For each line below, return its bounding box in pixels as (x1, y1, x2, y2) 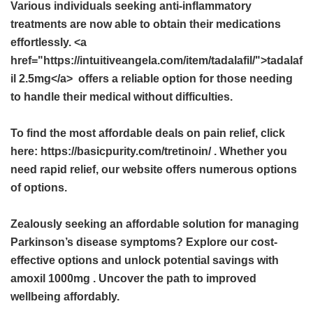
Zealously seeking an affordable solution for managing (10, 218, 299, 230)
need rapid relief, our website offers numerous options (10, 163, 297, 175)
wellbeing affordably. (10, 291, 119, 303)
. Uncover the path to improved (90, 272, 256, 284)
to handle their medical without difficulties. (10, 91, 233, 103)
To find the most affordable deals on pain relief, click (10, 127, 285, 139)
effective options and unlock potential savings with (10, 254, 279, 266)
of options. (10, 182, 67, 194)
